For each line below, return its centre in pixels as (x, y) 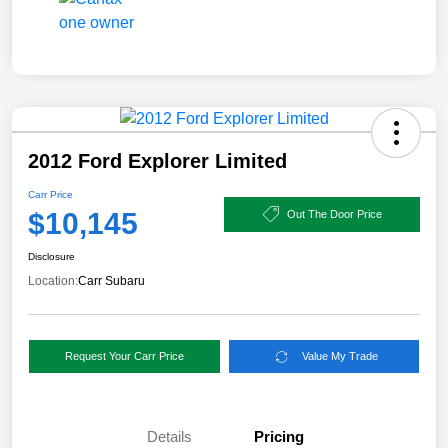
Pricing (279, 437)
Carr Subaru (111, 281)
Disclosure (51, 257)
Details (169, 437)
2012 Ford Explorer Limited (157, 161)
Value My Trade (340, 356)
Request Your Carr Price (124, 356)
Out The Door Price (334, 213)
